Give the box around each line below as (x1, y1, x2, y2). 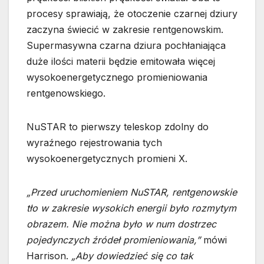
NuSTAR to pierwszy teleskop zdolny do (27, 121, 209, 133)
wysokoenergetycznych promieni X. (27, 153, 187, 165)
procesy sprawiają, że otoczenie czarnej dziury (27, 8, 237, 20)
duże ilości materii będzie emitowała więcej (27, 55, 215, 68)
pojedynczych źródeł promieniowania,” (27, 234, 200, 246)
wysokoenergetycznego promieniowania (27, 71, 207, 84)
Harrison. (27, 250, 71, 262)
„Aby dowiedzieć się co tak (71, 250, 193, 262)
